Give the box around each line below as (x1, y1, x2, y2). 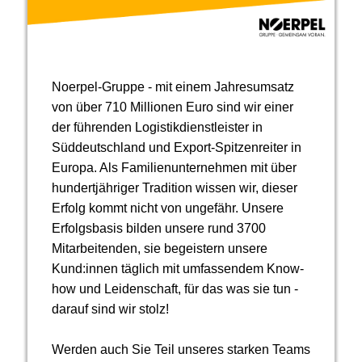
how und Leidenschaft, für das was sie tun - (51, 282, 298, 297)
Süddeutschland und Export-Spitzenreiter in (51, 141, 301, 155)
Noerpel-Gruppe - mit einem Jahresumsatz (51, 80, 294, 95)
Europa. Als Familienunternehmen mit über (51, 161, 297, 175)
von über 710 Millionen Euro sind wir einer (51, 100, 293, 115)
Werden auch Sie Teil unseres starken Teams (51, 343, 310, 357)
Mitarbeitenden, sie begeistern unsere (51, 242, 267, 256)
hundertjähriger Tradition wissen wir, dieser (51, 181, 297, 196)
